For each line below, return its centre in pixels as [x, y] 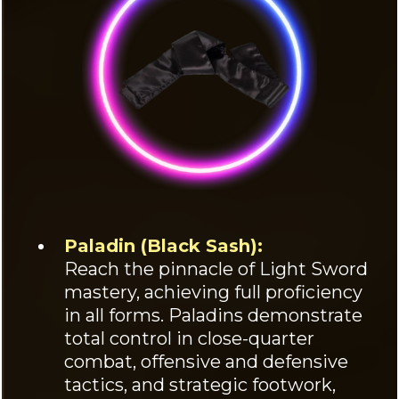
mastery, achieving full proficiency [213, 293]
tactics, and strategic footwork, [200, 385]
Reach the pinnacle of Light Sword [216, 269]
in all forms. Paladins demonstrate [213, 316]
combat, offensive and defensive [206, 362]
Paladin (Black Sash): [163, 246]
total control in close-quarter [189, 339]
